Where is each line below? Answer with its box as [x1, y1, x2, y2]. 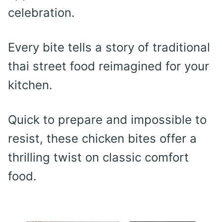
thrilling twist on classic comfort [8, 150, 189, 165]
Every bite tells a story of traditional [8, 40, 210, 55]
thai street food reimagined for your [8, 59, 209, 74]
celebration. [8, 5, 75, 20]
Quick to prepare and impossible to [8, 112, 207, 127]
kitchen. [8, 78, 53, 93]
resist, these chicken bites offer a [8, 131, 197, 146]
